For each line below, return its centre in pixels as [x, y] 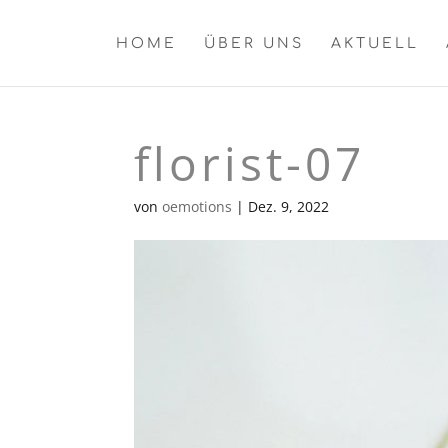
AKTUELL [375, 43]
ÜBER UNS [254, 43]
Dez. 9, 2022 [289, 206]
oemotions [197, 206]
